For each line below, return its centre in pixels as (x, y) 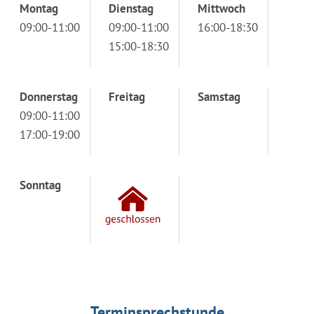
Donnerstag (49, 96)
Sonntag (40, 185)
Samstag (219, 96)
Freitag (127, 96)
